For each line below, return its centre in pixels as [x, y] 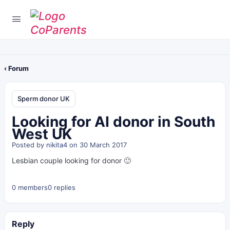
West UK [42, 134]
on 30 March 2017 [97, 145]
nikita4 [57, 145]
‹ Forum [16, 68]
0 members [30, 187]
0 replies [62, 187]
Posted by [29, 145]
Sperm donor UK [44, 99]
